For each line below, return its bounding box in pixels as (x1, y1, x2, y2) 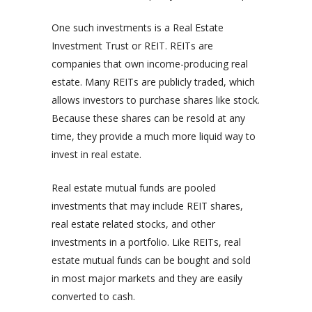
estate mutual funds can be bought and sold (52, 253, 251, 267)
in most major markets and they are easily (52, 272, 242, 286)
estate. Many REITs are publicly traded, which (52, 75, 255, 89)
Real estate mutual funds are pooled (52, 181, 216, 195)
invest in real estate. (52, 148, 141, 162)
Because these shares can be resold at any (52, 111, 245, 125)
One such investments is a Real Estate (52, 21, 224, 35)
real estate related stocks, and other (52, 217, 215, 231)
